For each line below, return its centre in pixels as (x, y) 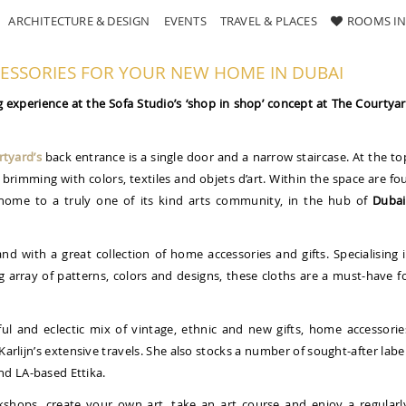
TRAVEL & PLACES (268, 21)
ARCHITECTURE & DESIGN (79, 21)
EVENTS (185, 21)
